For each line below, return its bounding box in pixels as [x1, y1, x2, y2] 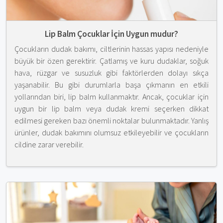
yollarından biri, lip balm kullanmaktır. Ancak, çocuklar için [14, 91, 209, 102]
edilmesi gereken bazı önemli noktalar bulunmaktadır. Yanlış [14, 115, 209, 125]
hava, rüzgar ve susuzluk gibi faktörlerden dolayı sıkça [14, 67, 209, 78]
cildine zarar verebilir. [14, 139, 84, 149]
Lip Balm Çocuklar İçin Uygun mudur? [45, 28, 178, 39]
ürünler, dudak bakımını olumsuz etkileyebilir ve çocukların [14, 127, 209, 137]
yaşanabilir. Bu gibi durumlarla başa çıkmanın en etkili [14, 79, 209, 90]
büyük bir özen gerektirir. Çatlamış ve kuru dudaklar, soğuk [14, 55, 209, 66]
